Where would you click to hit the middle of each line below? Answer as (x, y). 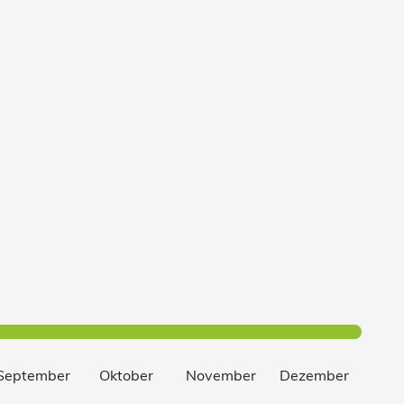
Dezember (315, 375)
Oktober (127, 375)
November (220, 375)
